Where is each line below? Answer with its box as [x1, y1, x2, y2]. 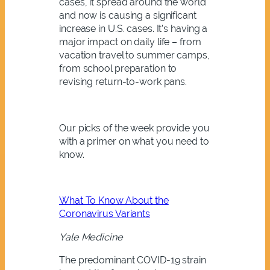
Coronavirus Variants [59, 208, 150, 220]
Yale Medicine [59, 231, 123, 243]
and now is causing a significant [59, 10, 196, 22]
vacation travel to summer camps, [59, 49, 210, 61]
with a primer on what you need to [59, 135, 209, 147]
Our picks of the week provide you [59, 122, 210, 134]
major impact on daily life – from [59, 36, 201, 48]
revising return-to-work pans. [59, 76, 187, 88]
